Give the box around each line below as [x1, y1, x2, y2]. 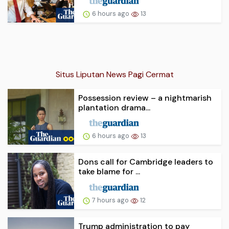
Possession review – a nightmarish [78, 92, 212, 103]
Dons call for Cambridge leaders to [78, 156, 213, 168]
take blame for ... [78, 166, 140, 177]
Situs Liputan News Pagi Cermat [55, 68, 174, 80]
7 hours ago [90, 196, 130, 205]
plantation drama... [78, 102, 150, 113]
